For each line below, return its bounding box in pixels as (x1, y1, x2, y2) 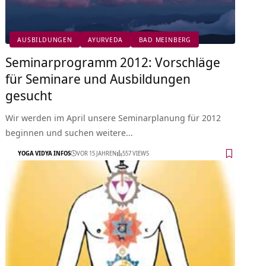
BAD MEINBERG (138, 35, 191, 45)
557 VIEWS (122, 149, 150, 158)
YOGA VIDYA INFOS (18, 149, 71, 158)
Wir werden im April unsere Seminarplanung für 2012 (5, 111, 221, 123)
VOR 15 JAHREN (77, 149, 117, 158)
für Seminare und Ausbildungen (5, 69, 191, 87)
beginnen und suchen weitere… (5, 126, 134, 138)
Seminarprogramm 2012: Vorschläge (5, 52, 221, 71)
